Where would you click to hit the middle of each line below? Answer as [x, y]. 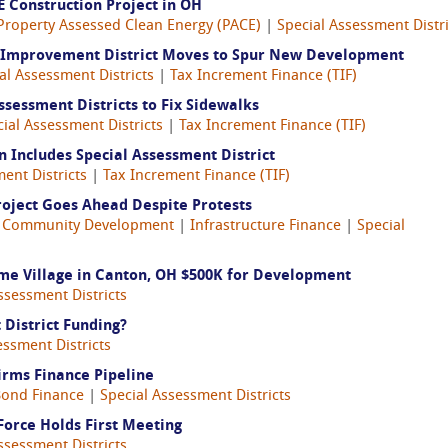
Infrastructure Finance [265, 226]
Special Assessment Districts [195, 396]
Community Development [88, 226]
